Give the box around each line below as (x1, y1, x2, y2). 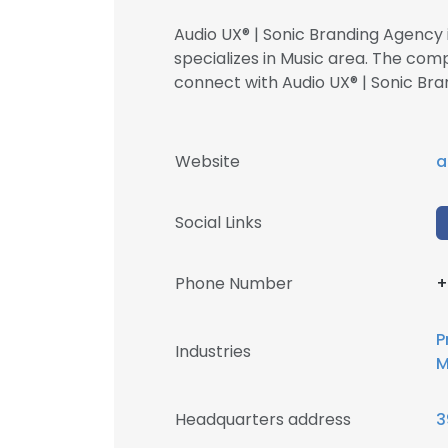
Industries (175, 340, 251, 363)
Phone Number (175, 272, 293, 295)
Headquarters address (175, 408, 351, 431)
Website (175, 150, 240, 173)
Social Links (175, 211, 262, 234)
